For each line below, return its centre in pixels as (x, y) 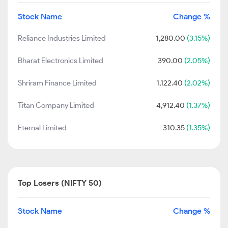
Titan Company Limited (56, 105)
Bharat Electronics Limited (61, 61)
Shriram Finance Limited (57, 83)
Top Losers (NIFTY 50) (60, 183)
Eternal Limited (42, 128)
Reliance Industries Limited (62, 38)
